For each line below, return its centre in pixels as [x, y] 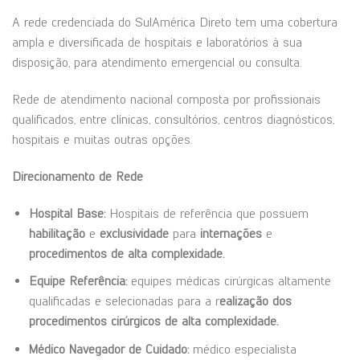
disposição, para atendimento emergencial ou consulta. [157, 63]
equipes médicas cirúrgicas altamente [229, 281]
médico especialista [242, 349]
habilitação [57, 233]
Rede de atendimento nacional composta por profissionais [166, 99]
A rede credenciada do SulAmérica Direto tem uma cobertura [175, 22]
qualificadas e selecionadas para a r [124, 301]
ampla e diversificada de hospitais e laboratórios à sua [157, 43]
